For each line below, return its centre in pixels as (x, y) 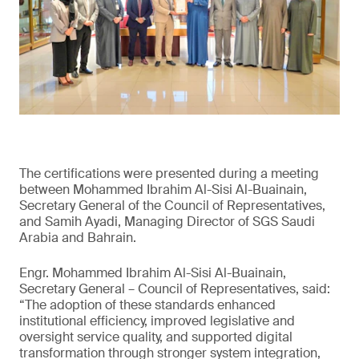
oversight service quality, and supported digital (156, 337)
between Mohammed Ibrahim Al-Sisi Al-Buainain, (163, 190)
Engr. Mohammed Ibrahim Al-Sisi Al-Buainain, (153, 273)
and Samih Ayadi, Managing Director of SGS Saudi (167, 222)
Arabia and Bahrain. (78, 238)
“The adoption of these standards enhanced (147, 305)
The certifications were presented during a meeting (169, 174)
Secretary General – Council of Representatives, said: (175, 289)
